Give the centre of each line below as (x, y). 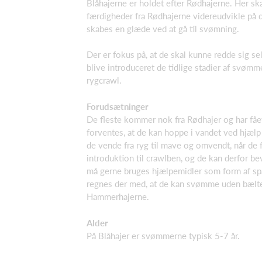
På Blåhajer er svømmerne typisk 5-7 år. (163, 236)
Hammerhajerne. (118, 196)
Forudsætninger (118, 106)
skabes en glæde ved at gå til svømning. (163, 28)
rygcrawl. (104, 80)
